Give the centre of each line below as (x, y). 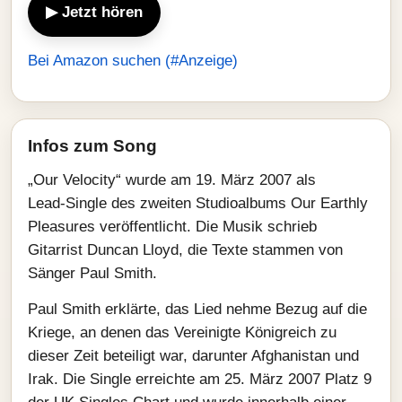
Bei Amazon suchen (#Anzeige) (133, 61)
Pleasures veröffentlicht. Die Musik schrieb (172, 227)
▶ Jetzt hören (94, 12)
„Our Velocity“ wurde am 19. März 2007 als (172, 180)
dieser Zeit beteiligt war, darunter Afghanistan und (193, 356)
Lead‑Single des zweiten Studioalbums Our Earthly (198, 203)
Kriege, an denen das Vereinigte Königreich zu (182, 332)
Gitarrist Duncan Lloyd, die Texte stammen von (185, 250)
